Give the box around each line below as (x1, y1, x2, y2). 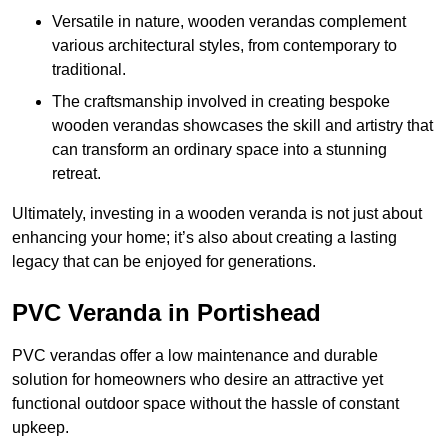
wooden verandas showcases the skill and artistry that (52, 116, 433, 134)
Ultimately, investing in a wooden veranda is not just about (12, 204, 422, 222)
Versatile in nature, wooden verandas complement (52, 12, 406, 30)
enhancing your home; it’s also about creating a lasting (12, 228, 397, 246)
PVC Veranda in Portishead (12, 298, 321, 326)
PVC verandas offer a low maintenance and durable (12, 346, 378, 364)
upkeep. (12, 418, 69, 436)
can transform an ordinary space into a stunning (52, 140, 387, 158)
